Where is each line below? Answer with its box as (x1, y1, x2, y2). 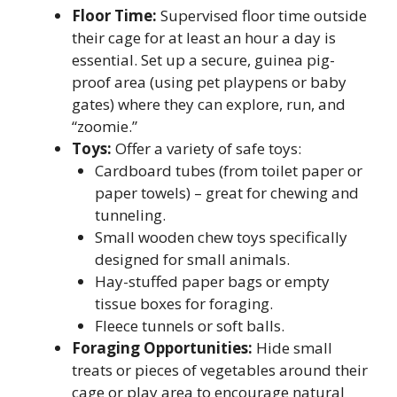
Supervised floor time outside (157, 5, 367, 27)
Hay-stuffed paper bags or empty (94, 271, 330, 292)
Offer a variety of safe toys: (112, 138, 301, 160)
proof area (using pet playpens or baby (72, 72, 346, 93)
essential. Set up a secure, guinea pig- (72, 50, 335, 71)
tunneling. (94, 205, 166, 226)
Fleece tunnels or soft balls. (94, 315, 284, 337)
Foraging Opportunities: (72, 338, 253, 359)
